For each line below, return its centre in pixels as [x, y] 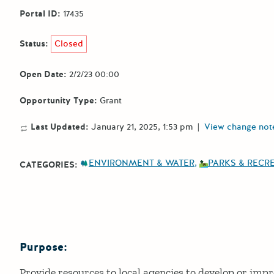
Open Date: [43, 74]
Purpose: [43, 247]
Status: [34, 43]
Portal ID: [40, 13]
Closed [69, 43]
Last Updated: [58, 127]
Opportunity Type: [58, 100]
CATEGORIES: [49, 165]
